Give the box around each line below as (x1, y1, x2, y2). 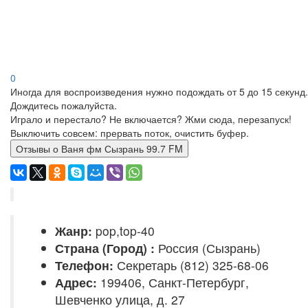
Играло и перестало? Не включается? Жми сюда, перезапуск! (10, 112, 291, 126)
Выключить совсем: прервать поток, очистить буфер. (10, 126, 249, 140)
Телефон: (55, 256, 113, 274)
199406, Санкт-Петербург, (97, 274, 249, 291)
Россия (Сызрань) (155, 239, 261, 256)
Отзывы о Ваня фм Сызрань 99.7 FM (61, 142, 183, 155)
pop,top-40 (92, 222, 155, 239)
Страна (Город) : (55, 239, 155, 256)
